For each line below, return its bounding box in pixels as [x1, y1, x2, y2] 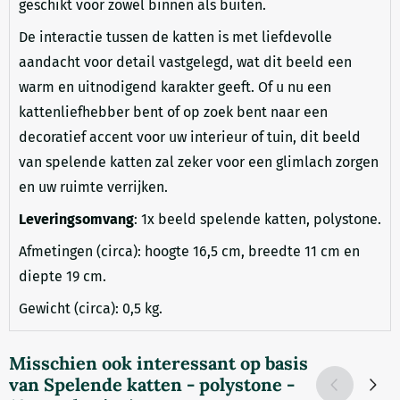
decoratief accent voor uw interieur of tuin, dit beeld [19, 128, 361, 146]
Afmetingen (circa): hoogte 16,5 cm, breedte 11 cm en [19, 242, 360, 260]
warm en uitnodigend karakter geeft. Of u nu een [19, 78, 331, 96]
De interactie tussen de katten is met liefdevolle [19, 28, 332, 46]
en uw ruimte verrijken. [19, 178, 168, 196]
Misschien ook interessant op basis [9, 351, 308, 374]
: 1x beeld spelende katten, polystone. [134, 210, 381, 228]
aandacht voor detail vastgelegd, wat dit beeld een [19, 53, 352, 71]
